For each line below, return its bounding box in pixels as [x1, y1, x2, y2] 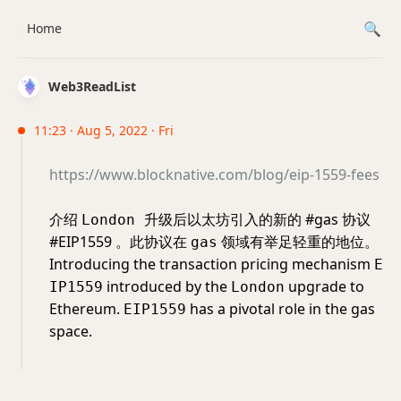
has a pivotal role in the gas [186, 299, 375, 319]
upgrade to [285, 277, 364, 296]
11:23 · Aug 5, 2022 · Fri [34, 122, 174, 139]
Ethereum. [49, 299, 124, 319]
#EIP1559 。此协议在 [49, 232, 191, 252]
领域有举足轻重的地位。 [218, 232, 379, 252]
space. [49, 321, 92, 341]
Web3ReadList [48, 78, 136, 95]
